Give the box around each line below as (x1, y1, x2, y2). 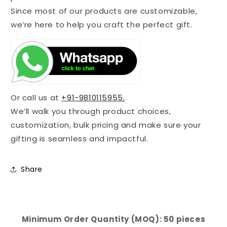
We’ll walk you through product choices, (11, 106, 171, 117)
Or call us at (11, 92, 62, 103)
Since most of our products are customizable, (11, 6, 198, 16)
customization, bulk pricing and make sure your (11, 120, 201, 131)
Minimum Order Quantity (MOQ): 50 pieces (21, 214, 206, 225)
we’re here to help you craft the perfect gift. (11, 19, 193, 30)
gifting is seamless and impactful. (11, 133, 148, 144)
